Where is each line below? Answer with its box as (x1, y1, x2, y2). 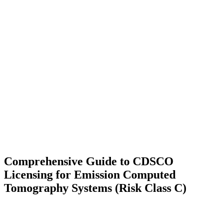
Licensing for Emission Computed (4, 168, 176, 182)
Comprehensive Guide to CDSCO (4, 155, 174, 168)
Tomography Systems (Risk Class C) (4, 182, 186, 195)
